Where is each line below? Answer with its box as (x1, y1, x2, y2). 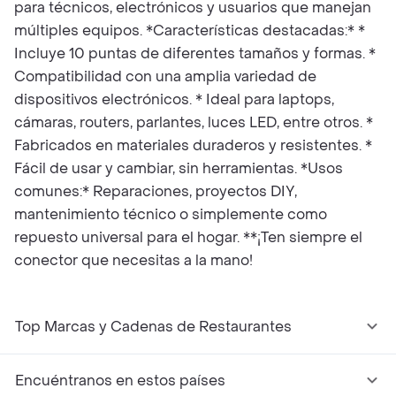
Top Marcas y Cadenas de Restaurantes (15, 317, 292, 336)
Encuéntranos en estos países (15, 371, 225, 390)
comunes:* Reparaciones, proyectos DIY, (14, 182, 297, 201)
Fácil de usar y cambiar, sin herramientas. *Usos (14, 159, 343, 178)
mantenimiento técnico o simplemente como (14, 205, 327, 224)
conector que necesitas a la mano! (14, 251, 253, 270)
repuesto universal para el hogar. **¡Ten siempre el (14, 228, 362, 247)
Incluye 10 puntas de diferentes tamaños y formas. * (14, 44, 376, 63)
